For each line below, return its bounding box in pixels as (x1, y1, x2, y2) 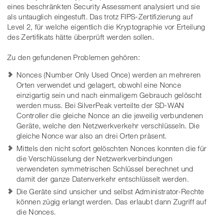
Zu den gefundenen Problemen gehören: (7, 53, 140, 62)
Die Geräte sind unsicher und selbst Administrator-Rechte (16, 187, 204, 196)
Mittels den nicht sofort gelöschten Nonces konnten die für (16, 144, 207, 153)
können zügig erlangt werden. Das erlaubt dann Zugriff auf (16, 197, 207, 206)
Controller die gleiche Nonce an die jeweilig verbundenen (16, 111, 203, 120)
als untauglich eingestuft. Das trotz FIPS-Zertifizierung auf (7, 12, 193, 21)
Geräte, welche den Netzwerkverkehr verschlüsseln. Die (16, 121, 200, 130)
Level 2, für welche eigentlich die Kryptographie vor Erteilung (7, 22, 205, 31)
